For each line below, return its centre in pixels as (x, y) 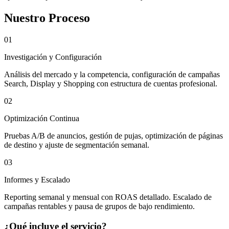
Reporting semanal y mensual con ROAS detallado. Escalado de (108, 197)
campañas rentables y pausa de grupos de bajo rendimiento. (99, 207)
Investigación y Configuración (53, 57)
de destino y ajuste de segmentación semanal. (77, 145)
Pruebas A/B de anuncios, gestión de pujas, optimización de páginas (113, 136)
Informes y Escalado (37, 180)
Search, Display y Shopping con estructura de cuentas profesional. (111, 84)
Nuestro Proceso (47, 18)
